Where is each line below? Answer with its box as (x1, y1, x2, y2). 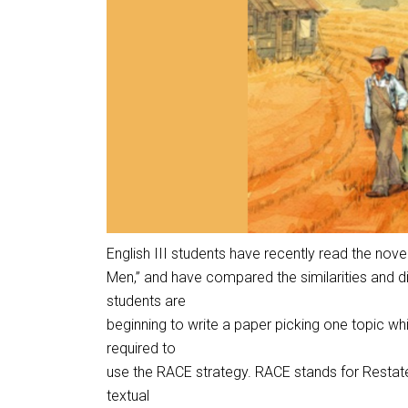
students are (107, 292, 186, 310)
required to (107, 340, 176, 357)
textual (107, 387, 149, 404)
